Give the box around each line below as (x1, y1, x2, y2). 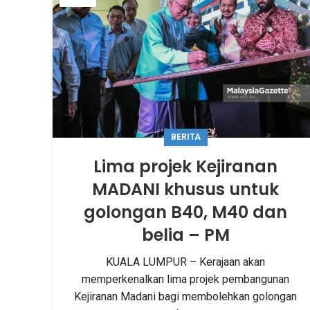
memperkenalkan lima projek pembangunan (82, 272, 289, 286)
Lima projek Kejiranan (93, 154, 277, 178)
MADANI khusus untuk (92, 177, 279, 201)
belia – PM (141, 223, 230, 246)
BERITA (170, 131, 201, 142)
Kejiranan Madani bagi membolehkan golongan (74, 289, 297, 303)
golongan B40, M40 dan (84, 200, 287, 224)
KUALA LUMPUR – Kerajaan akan (106, 255, 265, 268)
